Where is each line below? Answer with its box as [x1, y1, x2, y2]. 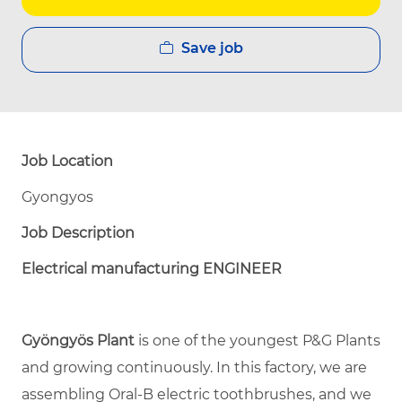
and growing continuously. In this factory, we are [22, 358, 367, 376]
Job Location [22, 152, 113, 170]
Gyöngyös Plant [22, 331, 135, 349]
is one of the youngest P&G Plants [135, 331, 380, 349]
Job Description [22, 223, 135, 241]
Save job [180, 39, 243, 57]
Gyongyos [22, 188, 93, 205]
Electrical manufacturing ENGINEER [22, 259, 282, 277]
